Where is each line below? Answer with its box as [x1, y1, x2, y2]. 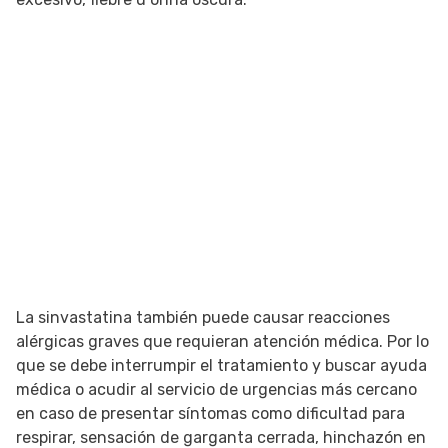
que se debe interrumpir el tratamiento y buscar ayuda [16, 356, 427, 376]
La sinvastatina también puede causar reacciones [16, 308, 390, 328]
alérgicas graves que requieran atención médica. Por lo [16, 332, 429, 352]
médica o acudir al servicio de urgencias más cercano [16, 380, 417, 400]
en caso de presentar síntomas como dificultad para [16, 404, 405, 424]
